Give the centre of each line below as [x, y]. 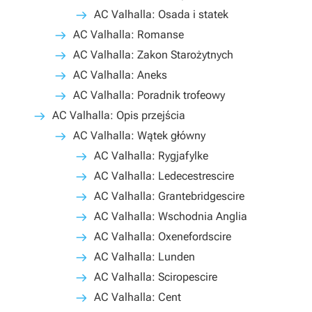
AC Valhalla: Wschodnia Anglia [171, 216]
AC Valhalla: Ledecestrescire [164, 176]
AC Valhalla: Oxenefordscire [163, 236]
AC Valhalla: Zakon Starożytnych [153, 55]
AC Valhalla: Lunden [145, 257]
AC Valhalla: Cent [138, 297]
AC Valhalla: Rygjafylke [151, 156]
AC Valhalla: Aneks [120, 75]
